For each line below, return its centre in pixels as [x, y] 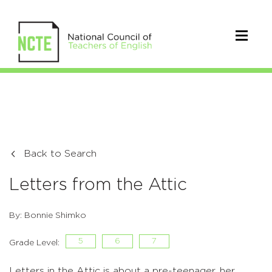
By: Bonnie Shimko [48, 216]
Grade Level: [34, 243]
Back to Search [60, 154]
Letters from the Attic [98, 185]
